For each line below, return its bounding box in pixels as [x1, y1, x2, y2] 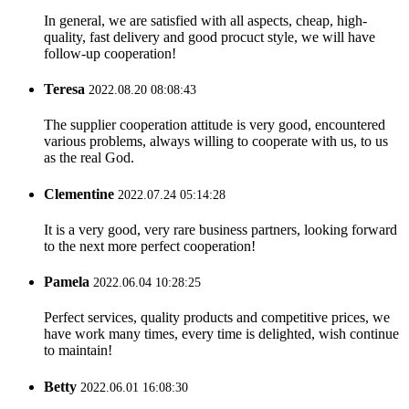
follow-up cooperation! [44, 75, 176, 91]
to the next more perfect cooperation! [44, 268, 256, 285]
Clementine [44, 215, 114, 232]
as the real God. [44, 180, 134, 196]
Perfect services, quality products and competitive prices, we [44, 340, 390, 356]
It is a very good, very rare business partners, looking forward [44, 252, 397, 268]
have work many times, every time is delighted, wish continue [44, 356, 399, 372]
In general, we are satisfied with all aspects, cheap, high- [44, 42, 367, 58]
